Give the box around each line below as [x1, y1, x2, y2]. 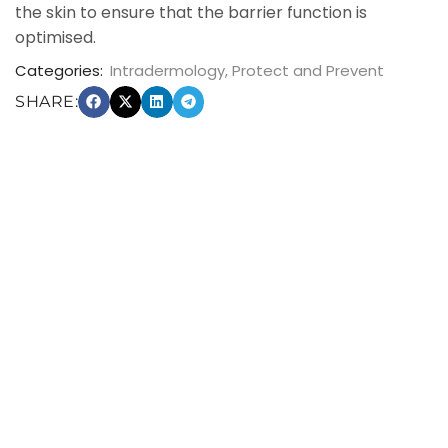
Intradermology [110, 60, 225, 82]
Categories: [15, 60, 103, 82]
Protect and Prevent [232, 60, 384, 82]
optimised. [15, 26, 96, 50]
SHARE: [15, 92, 78, 112]
